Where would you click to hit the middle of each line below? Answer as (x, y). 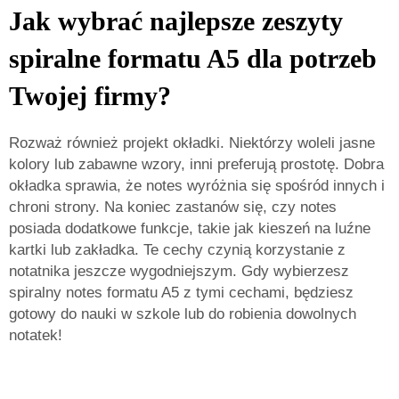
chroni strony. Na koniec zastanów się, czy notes (173, 207)
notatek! (36, 335)
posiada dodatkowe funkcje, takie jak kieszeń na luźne (190, 228)
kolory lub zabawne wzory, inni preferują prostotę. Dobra (196, 164)
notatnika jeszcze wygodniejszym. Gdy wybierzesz (179, 271)
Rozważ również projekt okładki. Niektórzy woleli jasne (192, 143)
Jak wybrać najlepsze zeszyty (176, 21)
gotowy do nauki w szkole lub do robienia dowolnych (183, 314)
